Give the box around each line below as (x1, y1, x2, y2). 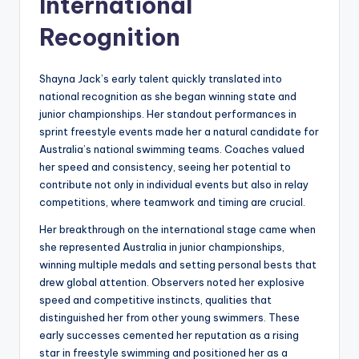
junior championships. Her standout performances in (39, 107, 296, 121)
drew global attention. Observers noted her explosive (39, 276, 305, 289)
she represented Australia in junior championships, (39, 240, 284, 254)
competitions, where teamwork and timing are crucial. (39, 196, 305, 209)
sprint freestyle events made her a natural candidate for (39, 125, 319, 139)
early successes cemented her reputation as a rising (39, 329, 299, 342)
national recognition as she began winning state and (39, 90, 296, 103)
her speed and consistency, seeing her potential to (39, 160, 291, 174)
